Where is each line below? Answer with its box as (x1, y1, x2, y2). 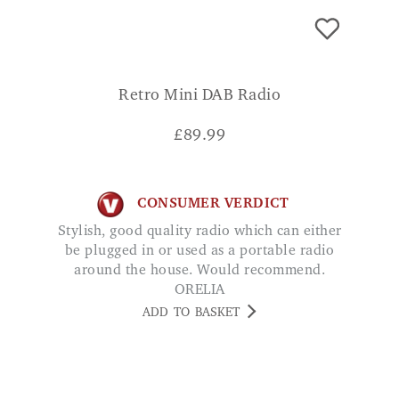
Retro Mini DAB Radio (118, 87, 281, 104)
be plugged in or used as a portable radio (64, 243, 335, 258)
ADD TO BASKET (142, 306, 240, 320)
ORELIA (174, 282, 225, 297)
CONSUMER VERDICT (137, 197, 289, 212)
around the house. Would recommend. (74, 263, 325, 278)
